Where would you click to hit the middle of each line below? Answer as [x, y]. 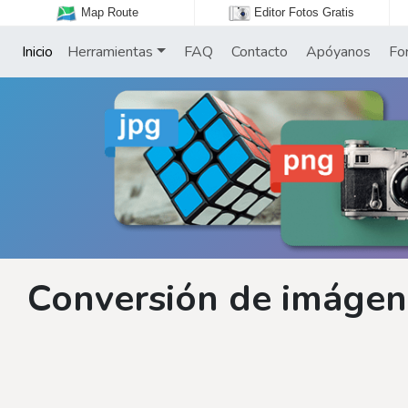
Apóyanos [336, 52]
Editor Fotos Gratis [305, 13]
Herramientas [110, 52]
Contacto [257, 52]
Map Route [109, 13]
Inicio [36, 52]
